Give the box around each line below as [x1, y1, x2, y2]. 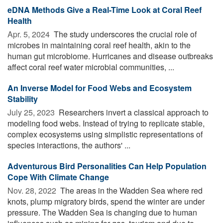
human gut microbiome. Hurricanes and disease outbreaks [7, 50, 213, 62]
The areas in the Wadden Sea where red [58, 184, 203, 196]
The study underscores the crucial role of [52, 28, 197, 40]
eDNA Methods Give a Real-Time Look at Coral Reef [7, 3, 202, 15]
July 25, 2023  [7, 106, 57, 118]
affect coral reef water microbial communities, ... [7, 61, 174, 73]
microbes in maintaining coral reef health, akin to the [7, 39, 191, 51]
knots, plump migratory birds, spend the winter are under [7, 195, 205, 207]
